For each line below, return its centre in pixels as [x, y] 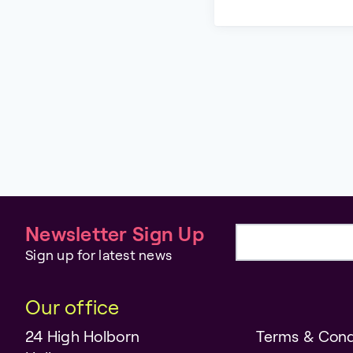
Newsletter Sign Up [115, 233]
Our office [72, 307]
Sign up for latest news [99, 255]
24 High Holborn [83, 336]
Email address [285, 252]
